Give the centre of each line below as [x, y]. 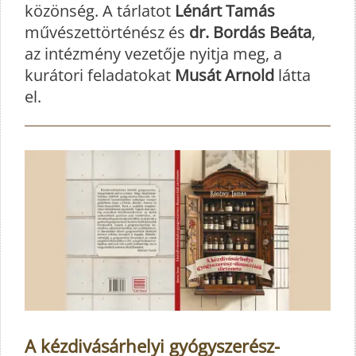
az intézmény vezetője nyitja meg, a [153, 53]
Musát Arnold [224, 75]
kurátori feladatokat [100, 75]
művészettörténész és [107, 32]
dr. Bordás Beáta [250, 32]
